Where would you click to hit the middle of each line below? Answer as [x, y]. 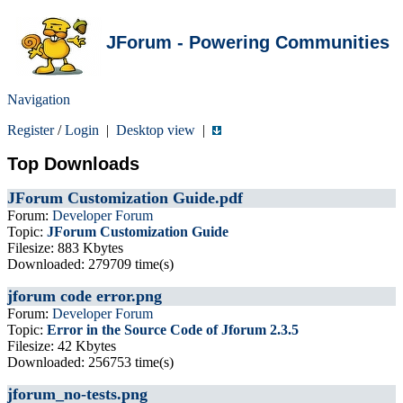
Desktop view [156, 130]
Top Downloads [73, 164]
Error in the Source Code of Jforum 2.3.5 [173, 330]
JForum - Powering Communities [248, 42]
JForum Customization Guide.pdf [125, 198]
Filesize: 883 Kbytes [65, 248]
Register [31, 130]
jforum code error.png [85, 296]
